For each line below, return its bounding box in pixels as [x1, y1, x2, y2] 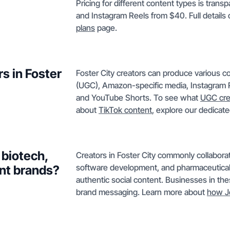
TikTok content [99, 105, 152, 115]
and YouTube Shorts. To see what [76, 92, 200, 103]
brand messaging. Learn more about [76, 187, 207, 197]
